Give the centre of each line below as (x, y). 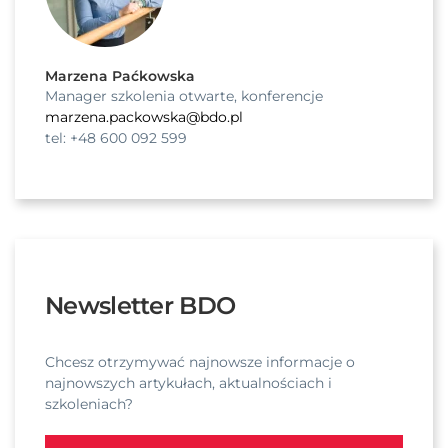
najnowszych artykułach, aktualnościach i (188, 383)
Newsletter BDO (140, 305)
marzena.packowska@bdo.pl (144, 117)
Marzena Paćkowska (120, 76)
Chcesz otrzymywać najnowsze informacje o (200, 362)
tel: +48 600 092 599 (116, 138)
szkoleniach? (89, 404)
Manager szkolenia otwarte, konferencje (184, 96)
